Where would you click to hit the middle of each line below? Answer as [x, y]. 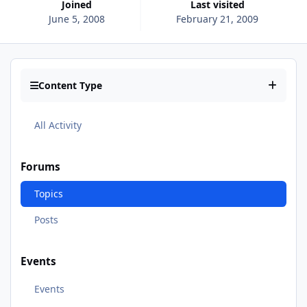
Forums [40, 167]
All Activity [58, 125]
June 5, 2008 [76, 19]
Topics [48, 194]
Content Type [70, 86]
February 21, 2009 [218, 19]
